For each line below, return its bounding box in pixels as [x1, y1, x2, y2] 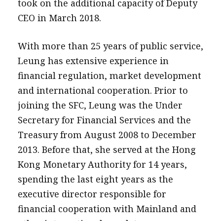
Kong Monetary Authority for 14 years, [17, 158, 187, 170]
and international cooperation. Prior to [17, 84, 188, 96]
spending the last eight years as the [17, 173, 173, 185]
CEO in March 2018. [17, 11, 101, 24]
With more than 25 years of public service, [17, 39, 203, 52]
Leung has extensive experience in [17, 54, 169, 67]
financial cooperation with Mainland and [17, 202, 196, 215]
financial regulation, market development [17, 69, 201, 81]
